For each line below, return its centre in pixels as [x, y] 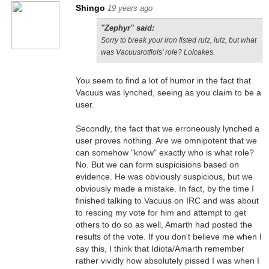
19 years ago [130, 8]
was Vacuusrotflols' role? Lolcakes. [158, 52]
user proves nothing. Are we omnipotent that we [166, 141]
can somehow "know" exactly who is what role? [165, 153]
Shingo [90, 8]
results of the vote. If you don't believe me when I [168, 237]
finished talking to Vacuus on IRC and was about [167, 201]
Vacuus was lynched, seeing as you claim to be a [168, 92]
